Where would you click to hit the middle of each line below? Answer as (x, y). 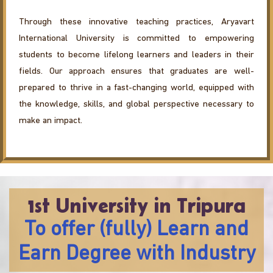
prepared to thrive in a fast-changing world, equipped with (136, 88)
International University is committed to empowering (136, 39)
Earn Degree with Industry (136, 255)
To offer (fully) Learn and (136, 230)
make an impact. (51, 121)
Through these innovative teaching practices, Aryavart (136, 23)
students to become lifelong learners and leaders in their (136, 55)
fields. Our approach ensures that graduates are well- (136, 72)
